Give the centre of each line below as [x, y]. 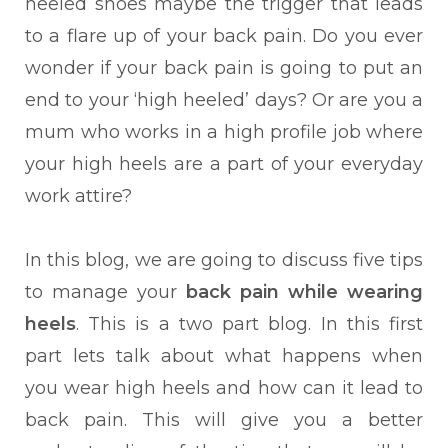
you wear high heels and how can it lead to [224, 388]
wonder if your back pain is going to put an [224, 68]
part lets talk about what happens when [224, 356]
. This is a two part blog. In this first [249, 324]
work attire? [78, 196]
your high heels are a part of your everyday [224, 164]
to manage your [105, 292]
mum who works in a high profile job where [224, 132]
